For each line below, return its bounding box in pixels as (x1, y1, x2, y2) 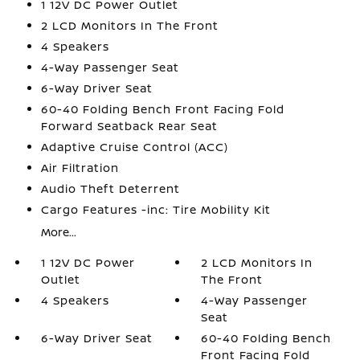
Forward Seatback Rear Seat (40, 118, 218, 133)
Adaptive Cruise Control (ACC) (40, 139, 228, 154)
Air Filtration (40, 160, 119, 175)
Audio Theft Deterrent (40, 181, 180, 196)
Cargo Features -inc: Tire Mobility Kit (40, 202, 271, 217)
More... (40, 224, 76, 239)
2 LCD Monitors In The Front (40, 18, 219, 33)
